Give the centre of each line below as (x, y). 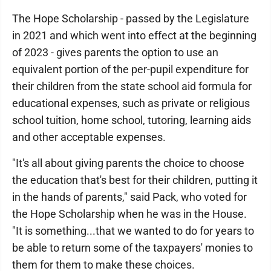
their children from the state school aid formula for (132, 86)
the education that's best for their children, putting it (135, 180)
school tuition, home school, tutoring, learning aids (132, 120)
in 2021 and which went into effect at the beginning (134, 35)
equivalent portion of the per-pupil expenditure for (130, 69)
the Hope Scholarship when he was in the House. (129, 214)
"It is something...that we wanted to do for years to (133, 230)
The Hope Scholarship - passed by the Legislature (131, 18)
